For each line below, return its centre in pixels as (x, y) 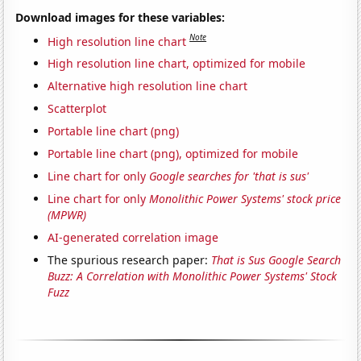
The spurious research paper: (130, 260)
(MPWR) (67, 215)
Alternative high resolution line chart (148, 86)
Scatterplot (77, 109)
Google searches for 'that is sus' (229, 176)
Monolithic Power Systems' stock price (245, 199)
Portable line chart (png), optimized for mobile (173, 154)
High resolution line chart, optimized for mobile (177, 64)
